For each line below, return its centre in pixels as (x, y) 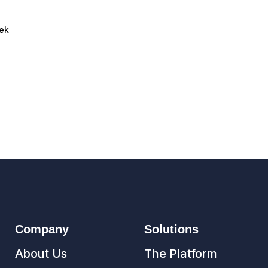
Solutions (172, 229)
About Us (41, 253)
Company (42, 229)
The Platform (181, 253)
